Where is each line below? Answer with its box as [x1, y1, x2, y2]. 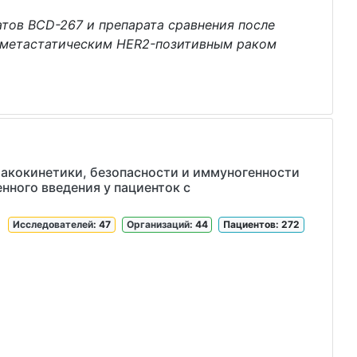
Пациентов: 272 [223, 218, 300, 230]
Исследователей [13, 218, 94, 230]
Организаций [126, 218, 190, 230]
